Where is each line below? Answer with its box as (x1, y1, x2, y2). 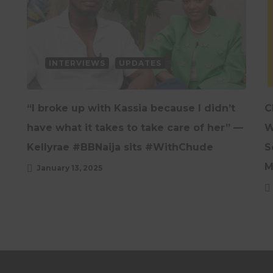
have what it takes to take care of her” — (27, 121, 243, 133)
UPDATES (119, 58, 161, 68)
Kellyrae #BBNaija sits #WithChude (27, 141, 213, 153)
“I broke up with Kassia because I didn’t (27, 102, 235, 114)
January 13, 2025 (37, 163, 102, 172)
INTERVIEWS (49, 58, 105, 68)
